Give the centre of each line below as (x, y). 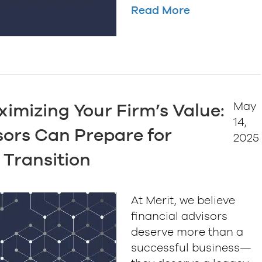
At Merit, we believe (183, 200)
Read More (161, 10)
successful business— (191, 248)
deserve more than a (187, 232)
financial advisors (179, 216)
